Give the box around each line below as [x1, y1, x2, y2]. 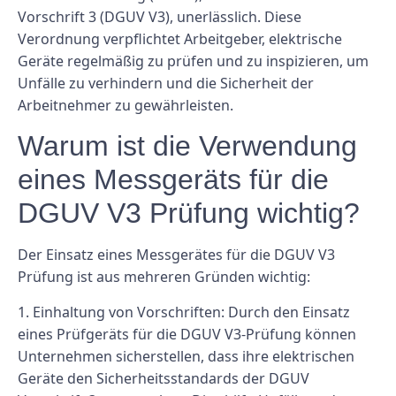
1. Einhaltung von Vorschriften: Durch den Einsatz [18, 301, 350, 322]
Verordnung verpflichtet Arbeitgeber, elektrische [18, 29, 342, 49]
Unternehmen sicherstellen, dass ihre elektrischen [18, 346, 354, 366]
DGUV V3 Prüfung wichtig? [18, 197, 360, 230]
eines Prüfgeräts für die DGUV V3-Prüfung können [18, 324, 356, 344]
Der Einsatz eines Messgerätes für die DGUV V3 [18, 245, 335, 265]
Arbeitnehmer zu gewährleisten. [18, 95, 233, 116]
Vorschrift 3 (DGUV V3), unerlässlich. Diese [18, 7, 301, 27]
